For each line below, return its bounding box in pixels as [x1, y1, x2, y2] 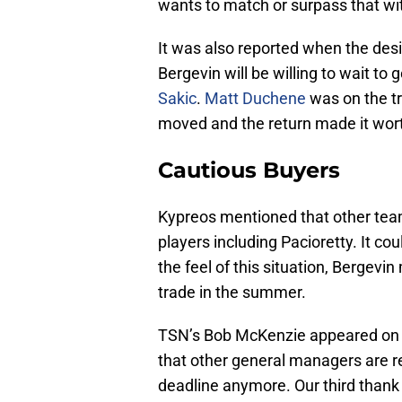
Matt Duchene [205, 89, 306, 109]
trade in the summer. [158, 283, 306, 302]
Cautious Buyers [158, 157, 340, 184]
